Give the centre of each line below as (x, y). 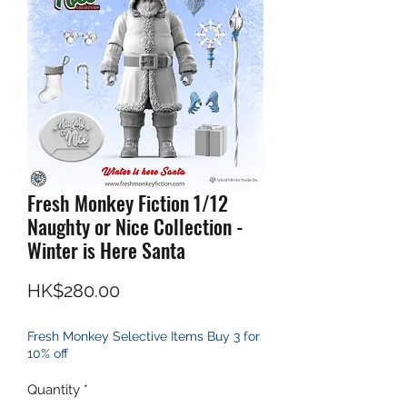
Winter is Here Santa (106, 250)
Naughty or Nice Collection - (135, 227)
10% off (48, 354)
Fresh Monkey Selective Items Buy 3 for (144, 337)
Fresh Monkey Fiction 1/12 (128, 203)
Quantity (54, 390)
